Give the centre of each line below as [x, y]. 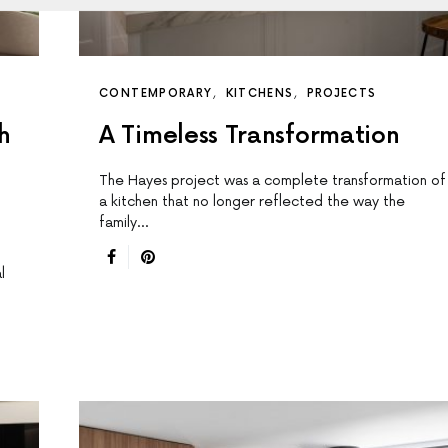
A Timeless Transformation [249, 136]
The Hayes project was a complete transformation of [272, 181]
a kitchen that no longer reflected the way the [252, 202]
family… [123, 223]
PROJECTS [341, 94]
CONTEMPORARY [156, 94]
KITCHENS [259, 94]
